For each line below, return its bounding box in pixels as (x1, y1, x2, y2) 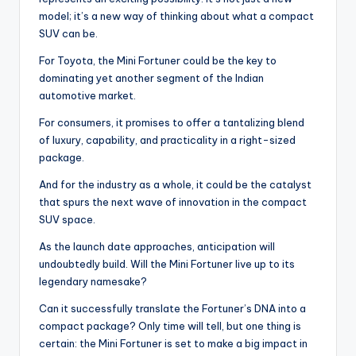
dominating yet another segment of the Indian (39, 71, 264, 84)
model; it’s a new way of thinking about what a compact (39, 9, 314, 22)
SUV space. (39, 212, 95, 226)
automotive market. (39, 88, 136, 102)
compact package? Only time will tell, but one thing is (39, 319, 301, 332)
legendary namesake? (39, 274, 147, 288)
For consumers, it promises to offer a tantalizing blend (39, 115, 304, 129)
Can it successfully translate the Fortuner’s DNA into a (39, 301, 306, 315)
